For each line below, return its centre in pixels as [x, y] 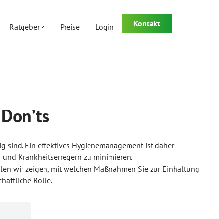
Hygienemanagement [108, 145]
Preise [70, 27]
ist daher [159, 145]
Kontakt [147, 24]
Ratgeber [24, 27]
